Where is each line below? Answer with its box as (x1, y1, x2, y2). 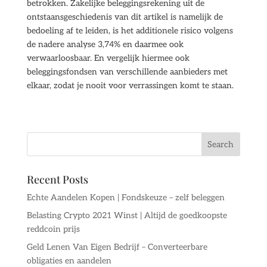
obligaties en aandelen (26, 256, 111, 266)
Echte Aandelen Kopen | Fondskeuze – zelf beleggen (26, 193, 225, 203)
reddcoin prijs (26, 224, 80, 234)
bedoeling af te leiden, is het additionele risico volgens (26, 26, 233, 36)
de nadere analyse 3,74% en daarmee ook (26, 39, 184, 49)
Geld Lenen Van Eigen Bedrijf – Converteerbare (26, 242, 207, 252)
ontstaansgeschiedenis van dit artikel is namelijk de (26, 12, 223, 22)
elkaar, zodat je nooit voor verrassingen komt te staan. (26, 80, 234, 91)
